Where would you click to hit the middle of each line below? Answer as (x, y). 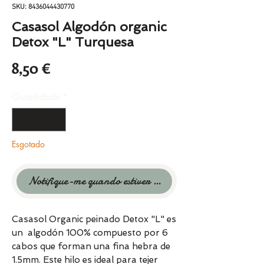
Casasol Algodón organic (89, 27)
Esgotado (28, 144)
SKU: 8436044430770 (43, 7)
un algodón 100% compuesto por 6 (90, 233)
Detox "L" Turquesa (73, 42)
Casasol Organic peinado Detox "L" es (94, 220)
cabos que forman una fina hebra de (91, 247)
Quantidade (36, 97)
